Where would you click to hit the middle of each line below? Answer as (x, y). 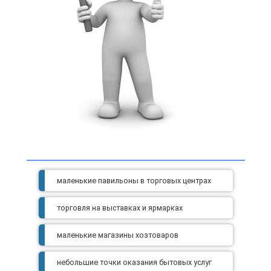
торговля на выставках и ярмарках (119, 208)
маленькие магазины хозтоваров (117, 235)
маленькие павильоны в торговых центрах (134, 181)
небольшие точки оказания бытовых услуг (134, 263)
